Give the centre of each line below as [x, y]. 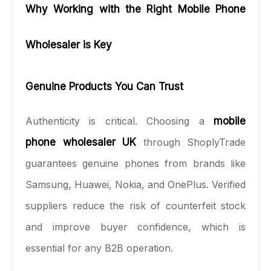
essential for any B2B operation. [99, 248]
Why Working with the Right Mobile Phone [135, 9]
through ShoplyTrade [191, 142]
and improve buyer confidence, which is [135, 227]
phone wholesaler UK [81, 142]
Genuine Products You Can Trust [104, 86]
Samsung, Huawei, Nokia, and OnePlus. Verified [135, 184]
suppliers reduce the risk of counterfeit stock [135, 205]
